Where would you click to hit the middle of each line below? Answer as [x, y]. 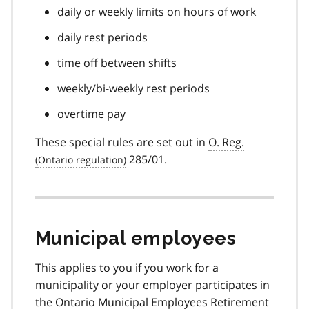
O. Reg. [226, 142]
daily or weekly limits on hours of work [157, 11]
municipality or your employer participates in [152, 285]
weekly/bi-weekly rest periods [133, 88]
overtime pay [91, 113]
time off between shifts [117, 62]
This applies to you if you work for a [127, 267]
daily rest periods [102, 37]
